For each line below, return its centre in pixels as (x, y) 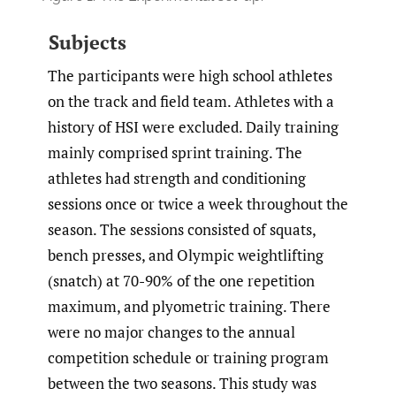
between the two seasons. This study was (182, 384)
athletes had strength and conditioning (177, 179)
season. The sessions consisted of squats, (182, 230)
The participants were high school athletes (190, 76)
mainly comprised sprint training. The (175, 153)
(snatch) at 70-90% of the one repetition (181, 281)
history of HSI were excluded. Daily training (193, 127)
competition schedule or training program (188, 358)
